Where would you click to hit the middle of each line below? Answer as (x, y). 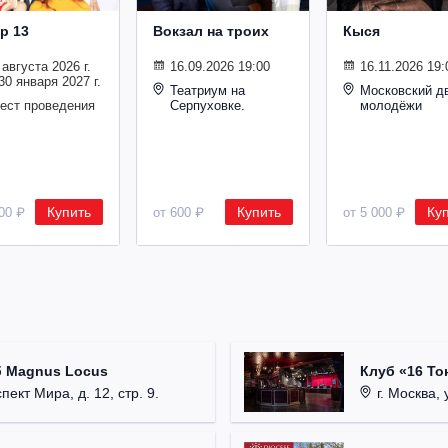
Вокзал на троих (211, 31)
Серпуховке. (207, 106)
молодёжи (391, 106)
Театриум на (207, 91)
